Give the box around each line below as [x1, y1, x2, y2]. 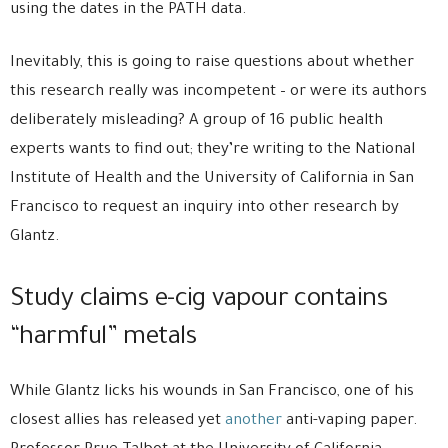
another [225, 413, 286, 431]
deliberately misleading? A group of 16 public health [10, 113, 383, 131]
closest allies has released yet [10, 413, 225, 431]
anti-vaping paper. [286, 413, 418, 431]
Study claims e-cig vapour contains [10, 287, 387, 316]
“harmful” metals [10, 325, 197, 354]
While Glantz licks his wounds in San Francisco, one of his [10, 384, 414, 402]
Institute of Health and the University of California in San [10, 171, 414, 189]
